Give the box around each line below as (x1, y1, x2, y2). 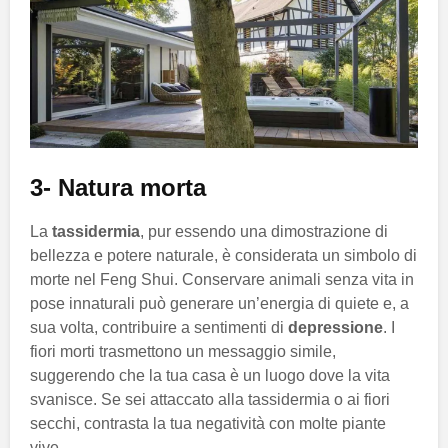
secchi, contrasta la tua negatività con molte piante (30, 415, 386, 433)
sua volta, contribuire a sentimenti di (30, 319, 288, 337)
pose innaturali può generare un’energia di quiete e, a (30, 295, 409, 313)
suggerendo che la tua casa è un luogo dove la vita (30, 367, 390, 385)
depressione (288, 319, 383, 337)
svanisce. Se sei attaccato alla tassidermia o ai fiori (30, 391, 390, 409)
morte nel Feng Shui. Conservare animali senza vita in (30, 271, 414, 289)
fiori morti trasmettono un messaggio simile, (30, 343, 336, 361)
